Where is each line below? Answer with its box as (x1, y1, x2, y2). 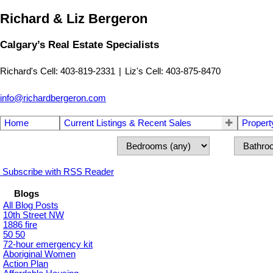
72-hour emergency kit (3, 239, 93, 250)
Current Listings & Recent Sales (63, 118, 191, 129)
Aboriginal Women (3, 249, 76, 260)
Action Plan (3, 259, 48, 269)
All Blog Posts (3, 200, 58, 211)
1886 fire (3, 220, 37, 230)
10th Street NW (3, 210, 64, 221)
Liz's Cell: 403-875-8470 (125, 66, 221, 76)
